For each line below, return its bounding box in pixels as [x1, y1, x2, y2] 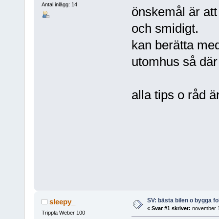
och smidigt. [131, 21, 198, 36]
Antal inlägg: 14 [41, 1, 77, 8]
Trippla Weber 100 [41, 210, 85, 216]
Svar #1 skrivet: [151, 205, 191, 212]
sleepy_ [49, 197, 76, 206]
